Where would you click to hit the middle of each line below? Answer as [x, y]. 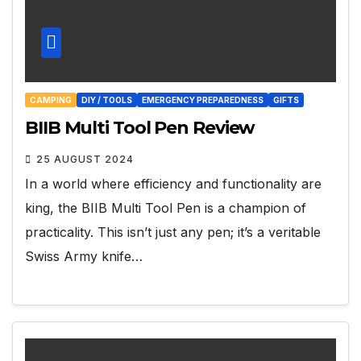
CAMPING [51, 100]
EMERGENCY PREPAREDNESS [203, 100]
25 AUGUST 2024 [85, 159]
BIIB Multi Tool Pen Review [140, 127]
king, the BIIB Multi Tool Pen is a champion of [166, 207]
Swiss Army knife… [84, 256]
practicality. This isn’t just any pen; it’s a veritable [173, 232]
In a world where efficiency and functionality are [173, 183]
